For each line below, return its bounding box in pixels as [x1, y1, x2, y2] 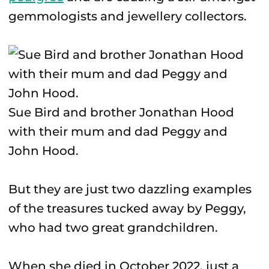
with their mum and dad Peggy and [8, 124, 228, 139]
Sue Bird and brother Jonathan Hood [8, 105, 234, 119]
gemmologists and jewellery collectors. [8, 9, 247, 23]
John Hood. [8, 144, 79, 158]
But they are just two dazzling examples [8, 182, 252, 196]
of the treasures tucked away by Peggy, [8, 201, 246, 216]
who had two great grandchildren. [8, 220, 218, 235]
